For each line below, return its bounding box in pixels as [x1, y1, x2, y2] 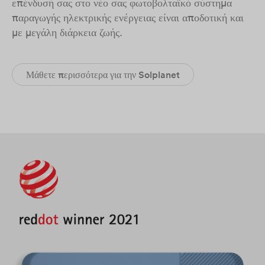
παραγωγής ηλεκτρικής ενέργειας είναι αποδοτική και [12, 11, 244, 24]
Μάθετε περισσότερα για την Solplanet [26, 69, 180, 80]
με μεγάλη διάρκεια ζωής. [12, 25, 122, 39]
